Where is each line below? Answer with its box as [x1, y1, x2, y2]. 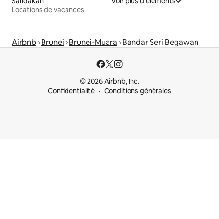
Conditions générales [104, 87, 171, 96]
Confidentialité [48, 87, 95, 96]
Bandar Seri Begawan [122, 37, 198, 48]
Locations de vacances [12, 5, 84, 15]
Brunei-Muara [69, 37, 117, 48]
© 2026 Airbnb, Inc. [80, 77, 139, 86]
